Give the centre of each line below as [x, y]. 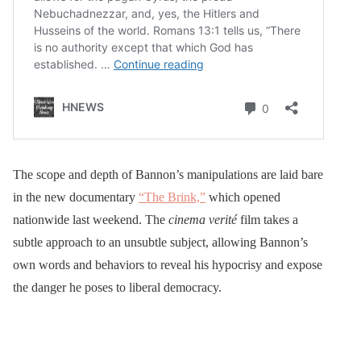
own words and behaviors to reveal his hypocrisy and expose [168, 265]
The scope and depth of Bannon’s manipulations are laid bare [168, 175]
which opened [243, 197]
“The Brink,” [172, 197]
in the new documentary [76, 197]
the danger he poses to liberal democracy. [117, 288]
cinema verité [203, 220]
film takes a [268, 220]
